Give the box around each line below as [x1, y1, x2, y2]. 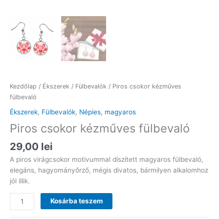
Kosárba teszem [50, 197, 103, 205]
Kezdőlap [10, 83, 37, 90]
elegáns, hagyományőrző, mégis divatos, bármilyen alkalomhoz [10, 166, 208, 175]
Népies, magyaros [79, 108, 136, 116]
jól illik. [10, 177, 30, 185]
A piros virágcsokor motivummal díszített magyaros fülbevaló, [10, 155, 203, 164]
